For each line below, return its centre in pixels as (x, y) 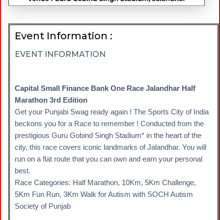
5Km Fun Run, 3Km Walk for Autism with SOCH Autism (104, 194)
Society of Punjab (44, 206)
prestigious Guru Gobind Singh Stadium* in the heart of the (108, 135)
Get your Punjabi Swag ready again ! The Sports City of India (112, 112)
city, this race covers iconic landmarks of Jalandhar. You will (110, 147)
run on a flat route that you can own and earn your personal (109, 159)
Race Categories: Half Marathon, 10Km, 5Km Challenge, (105, 182)
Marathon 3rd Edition (51, 100)
